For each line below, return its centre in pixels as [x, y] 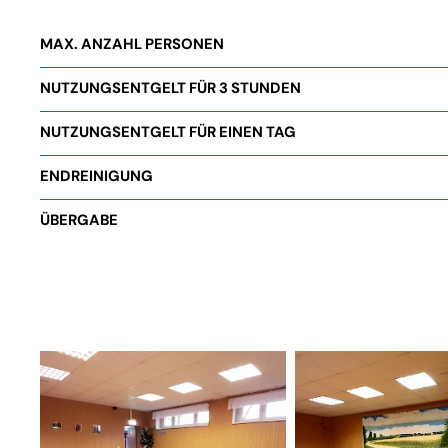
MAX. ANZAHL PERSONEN [132, 43]
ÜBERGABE [79, 219]
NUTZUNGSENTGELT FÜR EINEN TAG [168, 131]
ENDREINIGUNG [96, 175]
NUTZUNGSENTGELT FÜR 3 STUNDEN [170, 87]
